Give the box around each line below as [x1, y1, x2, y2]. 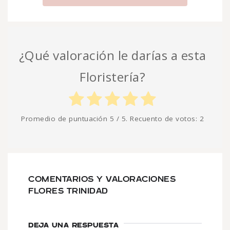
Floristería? [80, 68, 145, 86]
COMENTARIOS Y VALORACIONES [28, 175, 176, 184]
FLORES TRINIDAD [28, 186, 108, 196]
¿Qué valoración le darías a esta [18, 47, 206, 64]
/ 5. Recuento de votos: [114, 114, 200, 124]
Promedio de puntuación [21, 114, 110, 124]
